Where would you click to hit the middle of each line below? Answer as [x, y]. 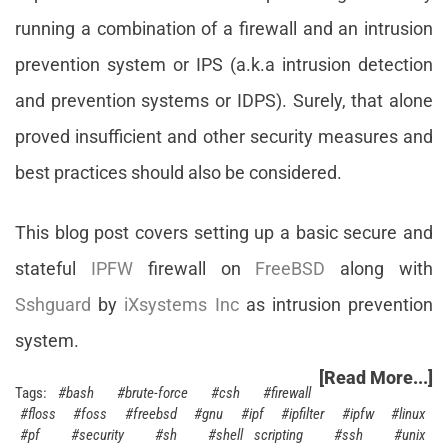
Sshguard [53, 304]
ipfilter [307, 414]
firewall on [194, 268]
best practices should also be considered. [178, 172]
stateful [53, 268]
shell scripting [259, 435]
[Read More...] [376, 377]
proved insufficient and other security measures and [224, 136]
